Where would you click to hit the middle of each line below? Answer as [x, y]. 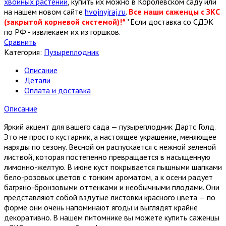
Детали [37, 80]
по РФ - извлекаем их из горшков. [62, 32]
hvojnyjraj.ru [105, 12]
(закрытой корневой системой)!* [66, 22]
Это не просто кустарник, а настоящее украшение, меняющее [110, 137]
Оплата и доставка [58, 90]
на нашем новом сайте [44, 12]
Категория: [24, 52]
